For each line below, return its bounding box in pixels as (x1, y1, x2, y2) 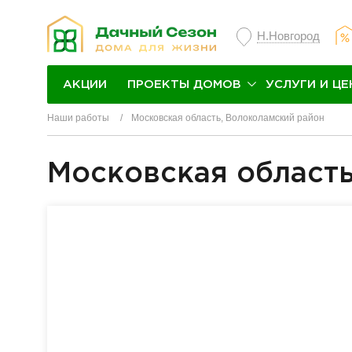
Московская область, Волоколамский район (131, 112, 324, 123)
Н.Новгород (257, 29, 320, 42)
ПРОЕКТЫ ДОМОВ (127, 79, 241, 90)
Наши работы (47, 112, 109, 123)
